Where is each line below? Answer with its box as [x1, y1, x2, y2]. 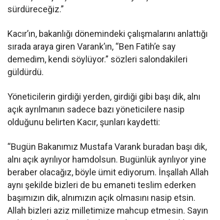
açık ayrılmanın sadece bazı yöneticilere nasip [7, 104, 185, 114]
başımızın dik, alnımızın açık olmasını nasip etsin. [7, 192, 196, 203]
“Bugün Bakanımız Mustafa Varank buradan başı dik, [7, 141, 207, 152]
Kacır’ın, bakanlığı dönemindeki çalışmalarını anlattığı [7, 28, 208, 39]
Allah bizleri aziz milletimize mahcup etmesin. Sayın [7, 205, 209, 216]
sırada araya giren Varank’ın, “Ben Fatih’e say [7, 41, 176, 52]
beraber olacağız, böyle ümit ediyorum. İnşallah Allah [7, 166, 209, 177]
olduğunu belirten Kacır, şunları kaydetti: [7, 116, 161, 127]
